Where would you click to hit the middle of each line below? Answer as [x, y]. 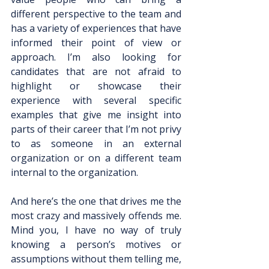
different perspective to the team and [96, 14]
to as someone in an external [96, 144]
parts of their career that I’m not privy [96, 129]
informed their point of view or [96, 43]
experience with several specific [96, 100]
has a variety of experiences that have [96, 28]
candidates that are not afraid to [96, 71]
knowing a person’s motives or [96, 244]
